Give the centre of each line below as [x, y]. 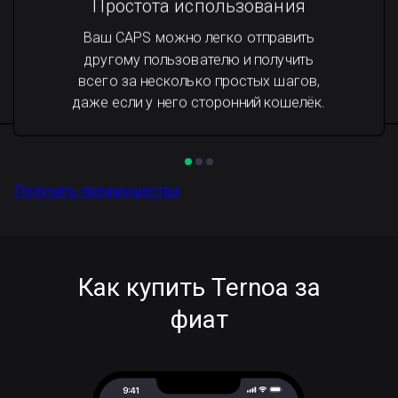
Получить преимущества [97, 191]
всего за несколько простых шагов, [199, 81]
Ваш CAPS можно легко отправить [199, 38]
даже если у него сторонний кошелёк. [199, 102]
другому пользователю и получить [199, 60]
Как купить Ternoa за [199, 287]
